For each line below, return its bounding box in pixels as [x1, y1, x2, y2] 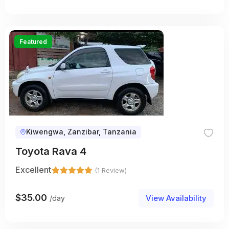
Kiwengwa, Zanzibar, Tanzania [26, 127, 136, 136]
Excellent [15, 164, 51, 175]
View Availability [146, 193, 207, 203]
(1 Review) [95, 166, 127, 174]
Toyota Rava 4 [15, 145, 86, 157]
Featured [19, 37, 47, 45]
